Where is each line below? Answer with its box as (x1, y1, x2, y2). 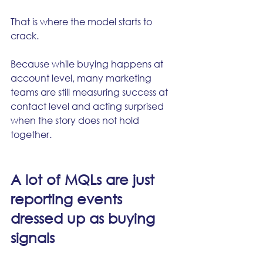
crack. (11, 29, 39, 42)
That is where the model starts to (11, 15, 154, 28)
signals (11, 228, 55, 246)
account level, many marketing (11, 72, 154, 84)
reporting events (11, 190, 126, 207)
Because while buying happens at (11, 58, 166, 70)
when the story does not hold (11, 114, 141, 126)
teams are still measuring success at (11, 86, 170, 98)
